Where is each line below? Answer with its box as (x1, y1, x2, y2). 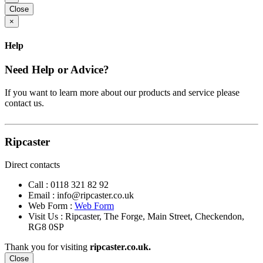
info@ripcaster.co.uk (57, 190, 134, 200)
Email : (28, 190, 57, 200)
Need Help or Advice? (5, 63, 109, 76)
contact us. (5, 97, 44, 108)
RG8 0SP (28, 222, 64, 232)
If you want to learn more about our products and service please (5, 87, 240, 97)
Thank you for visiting (5, 242, 90, 252)
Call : (28, 180, 50, 190)
